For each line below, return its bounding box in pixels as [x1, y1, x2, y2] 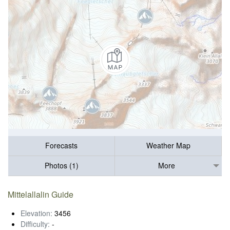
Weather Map [146, 140, 190, 151]
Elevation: [21, 207, 52, 218]
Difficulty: [21, 218, 50, 229]
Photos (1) [44, 160, 79, 171]
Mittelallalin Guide [8, 188, 74, 200]
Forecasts [45, 140, 78, 151]
